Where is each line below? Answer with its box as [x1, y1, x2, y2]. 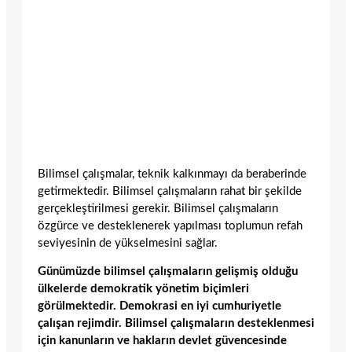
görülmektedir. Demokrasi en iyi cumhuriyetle [38, 300, 281, 313]
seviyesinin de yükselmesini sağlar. [38, 236, 218, 249]
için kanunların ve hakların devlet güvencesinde [38, 335, 287, 347]
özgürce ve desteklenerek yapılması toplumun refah [38, 219, 302, 232]
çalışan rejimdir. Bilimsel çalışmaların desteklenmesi [38, 317, 314, 330]
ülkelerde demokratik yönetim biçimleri [38, 283, 249, 295]
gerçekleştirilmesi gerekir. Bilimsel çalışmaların [38, 202, 278, 214]
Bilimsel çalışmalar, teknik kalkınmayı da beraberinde [38, 167, 306, 180]
